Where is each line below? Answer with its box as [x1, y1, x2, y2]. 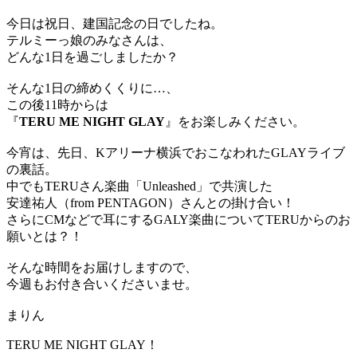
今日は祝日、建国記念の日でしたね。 [6, 17, 223, 31]
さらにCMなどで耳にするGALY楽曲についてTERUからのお [6, 213, 351, 227]
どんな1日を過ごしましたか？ [6, 50, 178, 65]
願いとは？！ [6, 229, 83, 244]
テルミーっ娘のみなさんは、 [6, 33, 172, 48]
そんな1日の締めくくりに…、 [6, 81, 178, 96]
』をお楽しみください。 [165, 115, 305, 129]
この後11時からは [6, 98, 108, 112]
